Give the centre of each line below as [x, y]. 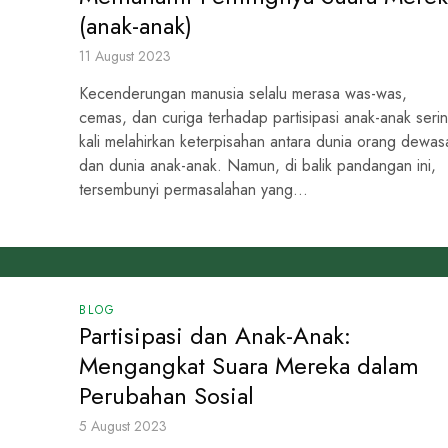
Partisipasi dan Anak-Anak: [215, 335]
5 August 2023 [123, 425]
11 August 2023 [125, 56]
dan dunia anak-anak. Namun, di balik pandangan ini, [257, 166]
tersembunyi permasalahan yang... [193, 190]
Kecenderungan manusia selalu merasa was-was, [243, 94]
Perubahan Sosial [166, 395]
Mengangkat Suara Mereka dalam [249, 365]
